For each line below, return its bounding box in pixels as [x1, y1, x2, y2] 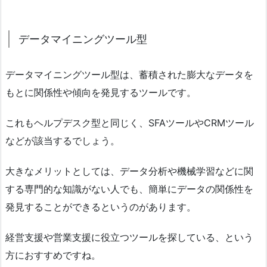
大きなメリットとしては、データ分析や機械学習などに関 [5, 164, 253, 177]
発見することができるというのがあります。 [5, 200, 196, 213]
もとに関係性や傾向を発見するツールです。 [5, 86, 196, 99]
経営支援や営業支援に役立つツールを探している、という [5, 231, 253, 243]
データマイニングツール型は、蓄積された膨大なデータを [5, 69, 253, 81]
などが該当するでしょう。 [5, 135, 120, 147]
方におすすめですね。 [5, 249, 101, 261]
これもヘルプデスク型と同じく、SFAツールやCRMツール [5, 117, 254, 129]
